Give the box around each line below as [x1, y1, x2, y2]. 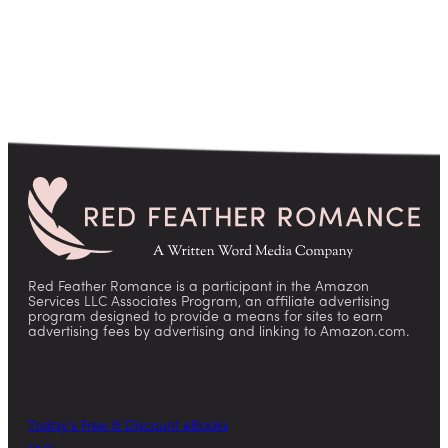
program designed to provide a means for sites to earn [28, 310, 383, 326]
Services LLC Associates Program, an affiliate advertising [28, 295, 390, 311]
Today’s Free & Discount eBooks [28, 419, 229, 435]
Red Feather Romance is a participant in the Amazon [28, 280, 369, 296]
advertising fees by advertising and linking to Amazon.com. [28, 325, 410, 341]
